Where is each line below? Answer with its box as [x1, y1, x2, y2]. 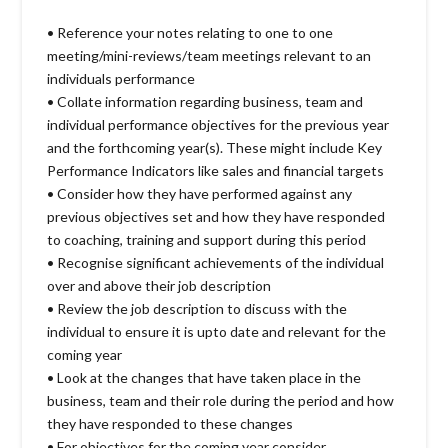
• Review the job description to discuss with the [47, 299, 348, 317]
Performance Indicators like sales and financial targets [47, 161, 385, 179]
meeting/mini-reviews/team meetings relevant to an [47, 46, 372, 64]
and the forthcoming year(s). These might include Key [47, 138, 383, 156]
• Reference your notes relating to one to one [47, 23, 334, 41]
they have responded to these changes [47, 414, 294, 432]
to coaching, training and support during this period [47, 230, 367, 248]
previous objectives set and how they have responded [47, 207, 386, 225]
